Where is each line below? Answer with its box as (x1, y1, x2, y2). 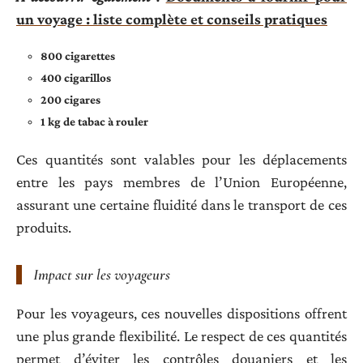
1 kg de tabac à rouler (41, 115, 148, 129)
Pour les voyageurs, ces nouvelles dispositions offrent (16, 305, 347, 322)
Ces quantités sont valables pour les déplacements (16, 150, 347, 168)
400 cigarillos (41, 71, 111, 85)
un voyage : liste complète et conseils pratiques (16, 10, 327, 28)
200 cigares (41, 93, 100, 107)
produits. (16, 218, 71, 236)
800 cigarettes (41, 49, 115, 63)
